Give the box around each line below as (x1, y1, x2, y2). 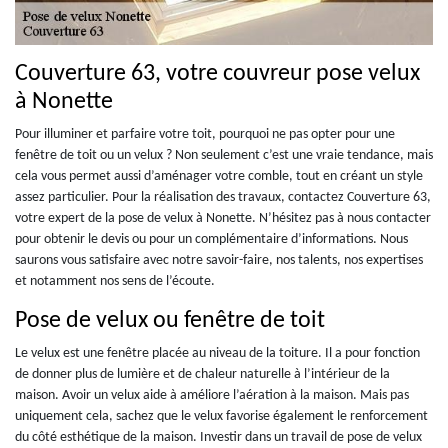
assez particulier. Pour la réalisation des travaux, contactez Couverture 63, (15, 189, 431, 205)
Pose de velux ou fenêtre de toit (15, 308, 325, 333)
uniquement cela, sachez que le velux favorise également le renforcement (15, 408, 428, 424)
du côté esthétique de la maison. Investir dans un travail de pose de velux (15, 429, 422, 445)
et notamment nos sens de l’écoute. (15, 273, 215, 289)
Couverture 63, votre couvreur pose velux (15, 61, 420, 86)
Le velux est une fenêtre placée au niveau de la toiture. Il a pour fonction (15, 345, 420, 361)
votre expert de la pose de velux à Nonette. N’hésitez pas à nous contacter (15, 210, 431, 226)
